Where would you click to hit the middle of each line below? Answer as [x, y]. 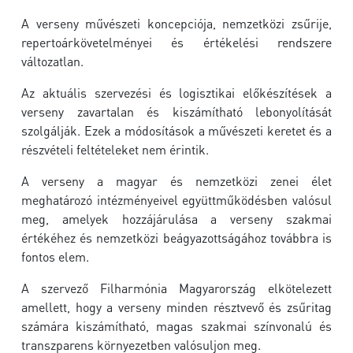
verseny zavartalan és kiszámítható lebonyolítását [176, 111]
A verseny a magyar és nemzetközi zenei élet [176, 181]
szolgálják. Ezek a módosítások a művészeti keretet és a [176, 130]
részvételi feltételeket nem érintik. [115, 149]
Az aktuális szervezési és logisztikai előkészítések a [176, 93]
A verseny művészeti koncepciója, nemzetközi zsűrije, [176, 23]
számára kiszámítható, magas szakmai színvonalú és [176, 326]
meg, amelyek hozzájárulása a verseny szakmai [176, 219]
